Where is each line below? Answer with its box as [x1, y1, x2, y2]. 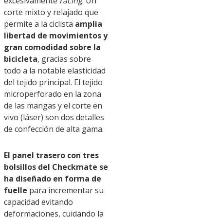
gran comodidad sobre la [4, 41, 101, 53]
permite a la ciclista [4, 18, 75, 29]
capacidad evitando [4, 196, 73, 207]
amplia [75, 18, 102, 29]
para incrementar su [27, 184, 104, 196]
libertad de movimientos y [4, 30, 108, 41]
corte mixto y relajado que [4, 6, 98, 18]
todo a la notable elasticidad [4, 65, 106, 76]
